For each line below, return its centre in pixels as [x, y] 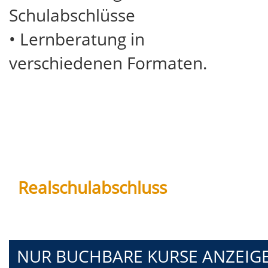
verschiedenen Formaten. [108, 63]
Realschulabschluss [92, 187]
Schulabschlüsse [72, 15]
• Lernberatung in [77, 39]
